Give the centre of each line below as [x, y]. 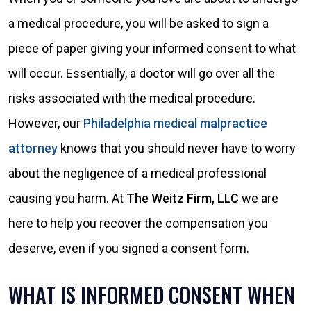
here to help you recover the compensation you [138, 223]
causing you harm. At [67, 198]
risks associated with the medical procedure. [132, 98]
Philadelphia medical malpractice [175, 123]
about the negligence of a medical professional [137, 173]
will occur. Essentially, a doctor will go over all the [142, 73]
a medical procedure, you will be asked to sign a [138, 23]
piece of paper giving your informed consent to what [152, 48]
